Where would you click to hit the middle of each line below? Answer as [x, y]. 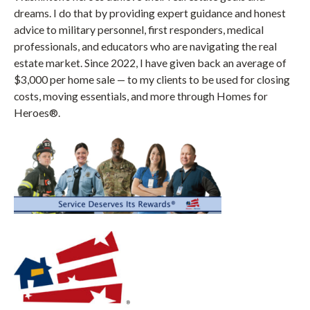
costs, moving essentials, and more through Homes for [141, 95]
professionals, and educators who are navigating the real [145, 46]
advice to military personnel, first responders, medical [139, 29]
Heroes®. [37, 112]
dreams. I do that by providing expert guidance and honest [150, 12]
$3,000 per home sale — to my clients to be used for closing [152, 79]
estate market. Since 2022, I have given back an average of [150, 62]
